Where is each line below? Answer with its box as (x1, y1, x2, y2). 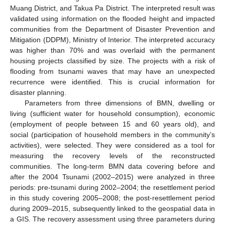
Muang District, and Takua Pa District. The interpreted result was (10, 4, 215, 13)
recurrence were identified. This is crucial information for (10, 78, 215, 86)
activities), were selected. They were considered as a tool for (10, 141, 215, 150)
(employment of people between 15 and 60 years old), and (10, 120, 215, 129)
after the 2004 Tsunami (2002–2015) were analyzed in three (10, 173, 215, 181)
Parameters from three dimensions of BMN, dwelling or (24, 99, 215, 107)
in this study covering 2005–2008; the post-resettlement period (10, 194, 215, 202)
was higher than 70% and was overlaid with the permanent (10, 46, 215, 55)
